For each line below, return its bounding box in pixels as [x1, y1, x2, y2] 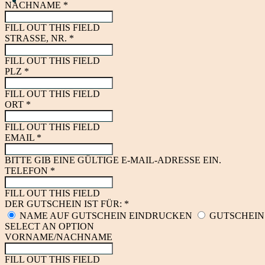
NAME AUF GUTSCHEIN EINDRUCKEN [20, 211, 192, 221]
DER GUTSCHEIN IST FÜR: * [5, 199, 129, 209]
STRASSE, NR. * [5, 33, 74, 43]
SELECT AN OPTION [5, 221, 94, 231]
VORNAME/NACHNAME [5, 232, 112, 242]
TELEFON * [5, 166, 55, 176]
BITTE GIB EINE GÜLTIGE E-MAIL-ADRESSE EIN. [5, 155, 221, 165]
